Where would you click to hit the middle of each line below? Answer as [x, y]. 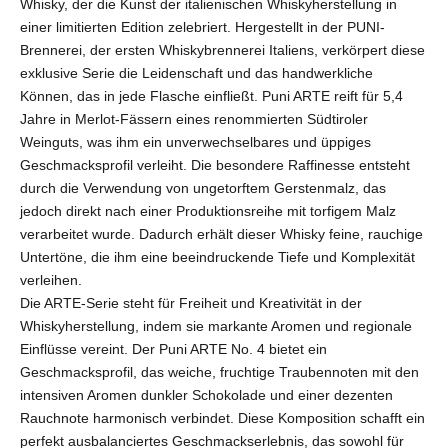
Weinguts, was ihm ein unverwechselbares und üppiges [195, 141]
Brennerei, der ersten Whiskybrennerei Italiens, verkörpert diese [222, 49]
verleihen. [51, 279]
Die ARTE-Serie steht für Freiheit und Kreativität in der [191, 302]
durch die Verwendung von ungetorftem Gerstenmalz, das [203, 187]
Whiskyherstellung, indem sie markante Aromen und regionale [216, 325]
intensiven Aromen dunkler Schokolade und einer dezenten [206, 394]
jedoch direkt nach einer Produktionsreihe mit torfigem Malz [208, 210]
